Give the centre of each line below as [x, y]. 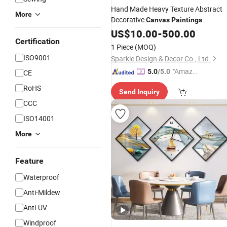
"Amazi [183, 71]
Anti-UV [35, 207]
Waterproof [41, 177]
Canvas [158, 20]
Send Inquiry [139, 92]
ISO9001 [37, 58]
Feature [29, 161]
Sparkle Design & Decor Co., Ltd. [161, 59]
